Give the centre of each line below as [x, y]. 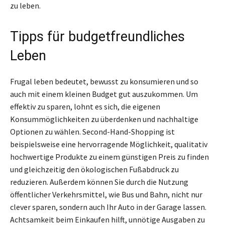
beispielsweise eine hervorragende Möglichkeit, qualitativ [109, 144]
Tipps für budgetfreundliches [97, 36]
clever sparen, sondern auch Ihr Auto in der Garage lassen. [108, 207]
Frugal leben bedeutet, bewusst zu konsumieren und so [104, 81]
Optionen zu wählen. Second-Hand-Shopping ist [92, 131]
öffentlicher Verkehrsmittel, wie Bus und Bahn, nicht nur [106, 194]
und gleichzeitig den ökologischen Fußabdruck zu [94, 169]
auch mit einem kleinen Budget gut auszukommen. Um [104, 94]
